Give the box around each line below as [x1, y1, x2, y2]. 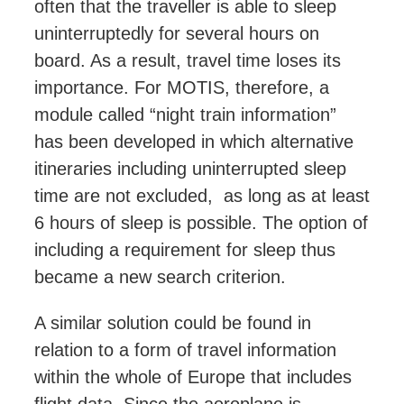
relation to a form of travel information [34, 340, 336, 361]
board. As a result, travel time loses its [34, 50, 341, 71]
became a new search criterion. [34, 267, 286, 288]
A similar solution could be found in [34, 313, 311, 334]
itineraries [34, 159, 112, 179]
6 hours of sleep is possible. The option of [34, 213, 368, 234]
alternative [271, 132, 353, 152]
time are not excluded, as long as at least [34, 186, 370, 207]
